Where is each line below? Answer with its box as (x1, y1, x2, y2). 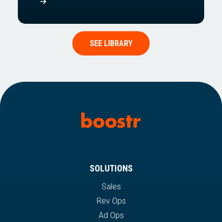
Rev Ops (96, 196, 126, 206)
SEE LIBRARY (90, 39, 132, 48)
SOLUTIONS (89, 163, 133, 173)
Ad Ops (98, 210, 124, 220)
